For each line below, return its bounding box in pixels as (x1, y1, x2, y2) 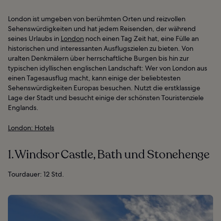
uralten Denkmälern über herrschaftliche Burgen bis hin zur (8, 53, 189, 63)
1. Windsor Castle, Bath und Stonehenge (8, 146, 210, 163)
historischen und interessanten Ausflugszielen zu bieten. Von (8, 43, 193, 53)
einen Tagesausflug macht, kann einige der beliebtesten (8, 73, 181, 82)
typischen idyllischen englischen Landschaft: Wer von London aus (8, 63, 207, 73)
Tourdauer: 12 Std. (8, 169, 64, 179)
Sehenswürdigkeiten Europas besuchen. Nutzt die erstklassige (8, 83, 200, 92)
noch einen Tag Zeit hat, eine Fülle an (84, 34, 199, 43)
